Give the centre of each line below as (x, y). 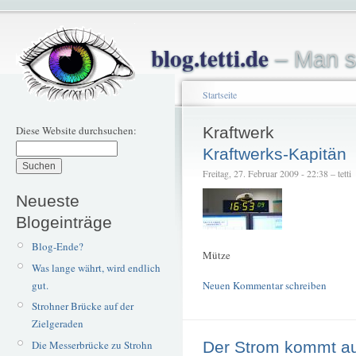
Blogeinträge (64, 222)
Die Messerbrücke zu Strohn (92, 344)
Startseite (220, 95)
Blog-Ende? (57, 246)
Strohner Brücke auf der (82, 306)
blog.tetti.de (210, 58)
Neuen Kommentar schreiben (265, 285)
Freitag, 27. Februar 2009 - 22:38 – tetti (277, 173)
